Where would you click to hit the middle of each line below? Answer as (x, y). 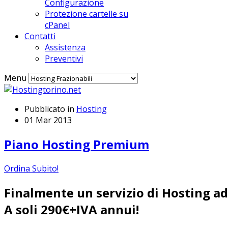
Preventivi (64, 59)
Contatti (40, 36)
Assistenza (65, 47)
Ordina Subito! (31, 168)
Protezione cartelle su (87, 14)
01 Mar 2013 (48, 120)
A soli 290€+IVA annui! (72, 209)
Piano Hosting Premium (77, 144)
